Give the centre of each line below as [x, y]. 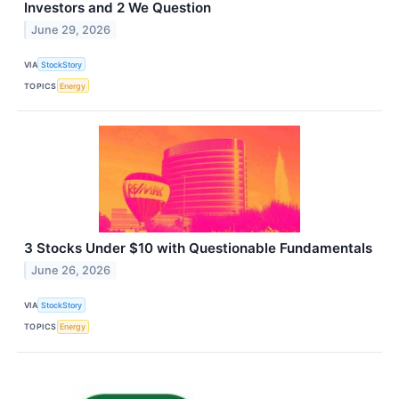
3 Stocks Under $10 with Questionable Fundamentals [198, 248]
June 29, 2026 [71, 29]
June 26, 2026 [71, 271]
